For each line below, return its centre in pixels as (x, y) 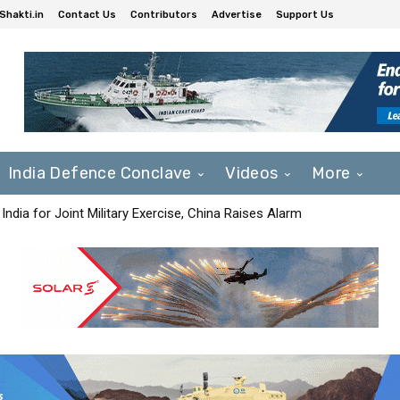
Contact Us (87, 14)
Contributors (164, 14)
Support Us (305, 14)
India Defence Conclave (100, 173)
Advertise (237, 14)
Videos (252, 173)
